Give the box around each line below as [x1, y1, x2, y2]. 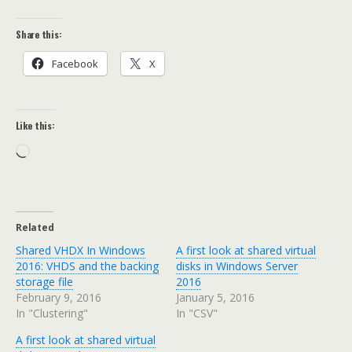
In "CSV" [176, 306, 218, 321]
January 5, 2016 [176, 290, 255, 305]
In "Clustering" [16, 306, 88, 321]
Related [16, 221, 54, 234]
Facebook [52, 57, 98, 71]
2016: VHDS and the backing [16, 258, 159, 273]
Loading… [29, 144, 86, 161]
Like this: [16, 119, 55, 132]
